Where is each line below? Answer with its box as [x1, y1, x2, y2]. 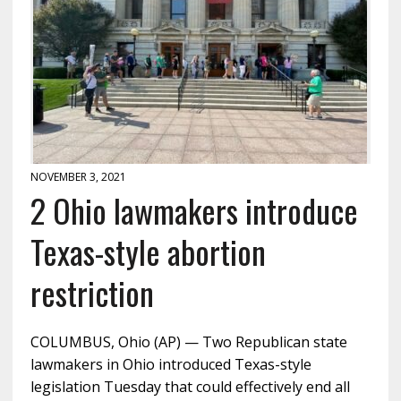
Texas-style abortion [30, 226, 266, 275]
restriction [30, 268, 154, 316]
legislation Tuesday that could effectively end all [30, 376, 350, 397]
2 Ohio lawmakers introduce [30, 185, 358, 234]
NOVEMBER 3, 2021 [30, 168, 126, 184]
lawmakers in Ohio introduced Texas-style [30, 354, 311, 374]
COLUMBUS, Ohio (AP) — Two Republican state [30, 331, 347, 352]
